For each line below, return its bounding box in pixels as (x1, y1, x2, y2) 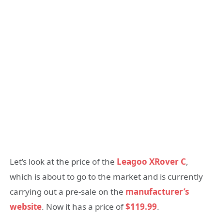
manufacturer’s (124, 186, 189, 197)
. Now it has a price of (42, 201, 125, 212)
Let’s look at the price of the (10, 155, 117, 167)
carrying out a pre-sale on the (10, 186, 124, 197)
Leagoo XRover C (117, 155, 186, 167)
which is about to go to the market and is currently (10, 170, 203, 182)
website (10, 201, 42, 212)
